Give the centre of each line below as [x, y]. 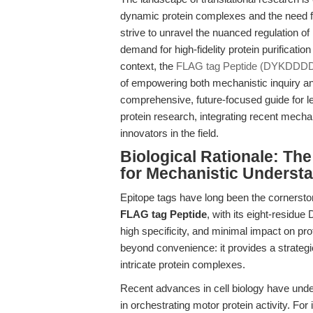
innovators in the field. [169, 133]
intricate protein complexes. [183, 264]
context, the [148, 66]
